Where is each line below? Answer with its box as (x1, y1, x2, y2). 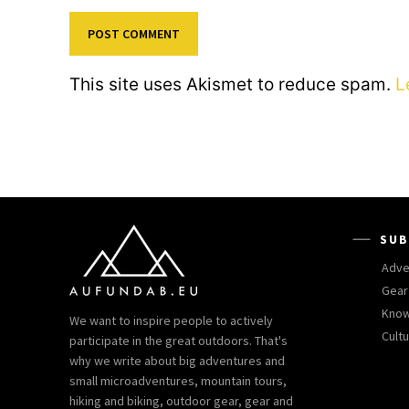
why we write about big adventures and (69, 352, 285, 370)
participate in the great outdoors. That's (69, 332, 288, 350)
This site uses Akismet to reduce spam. (69, 74, 395, 96)
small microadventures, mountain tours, (69, 372, 287, 390)
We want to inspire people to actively (69, 312, 273, 330)
